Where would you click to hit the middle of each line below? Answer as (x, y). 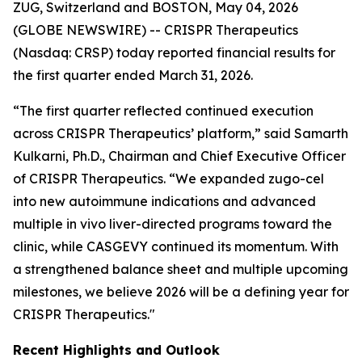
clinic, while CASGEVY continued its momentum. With (176, 246)
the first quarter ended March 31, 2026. (133, 75)
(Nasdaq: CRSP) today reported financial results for (174, 53)
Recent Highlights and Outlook (116, 350)
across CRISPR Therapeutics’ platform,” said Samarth (181, 133)
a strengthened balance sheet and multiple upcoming (181, 269)
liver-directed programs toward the (221, 224)
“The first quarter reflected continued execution (163, 111)
